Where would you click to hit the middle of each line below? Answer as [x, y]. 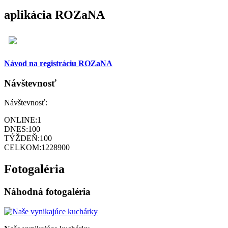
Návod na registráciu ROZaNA [58, 63]
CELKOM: [23, 148]
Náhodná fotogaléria [47, 192]
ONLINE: [21, 120]
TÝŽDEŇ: [22, 138]
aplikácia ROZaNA [54, 15]
